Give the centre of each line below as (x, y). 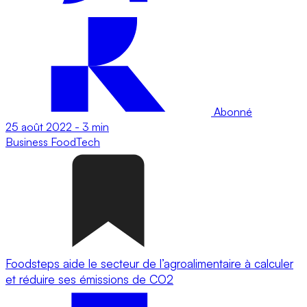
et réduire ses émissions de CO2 (89, 279)
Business (28, 142)
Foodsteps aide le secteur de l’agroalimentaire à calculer (149, 263)
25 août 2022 (39, 126)
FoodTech (75, 142)
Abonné (232, 111)
